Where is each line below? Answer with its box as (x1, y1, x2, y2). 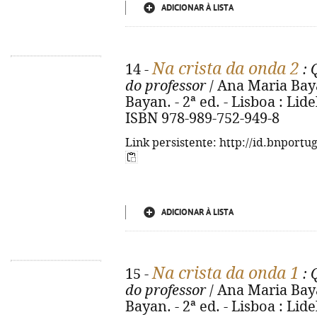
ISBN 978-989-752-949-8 (125, 110, 279, 127)
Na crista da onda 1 (152, 264, 299, 282)
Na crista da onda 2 (152, 59, 299, 78)
